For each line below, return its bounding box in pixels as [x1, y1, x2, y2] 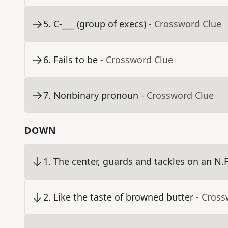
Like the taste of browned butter [53, 191, 193, 204]
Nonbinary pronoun [53, 89, 138, 102]
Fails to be [53, 53, 98, 66]
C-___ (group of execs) [53, 18, 146, 31]
